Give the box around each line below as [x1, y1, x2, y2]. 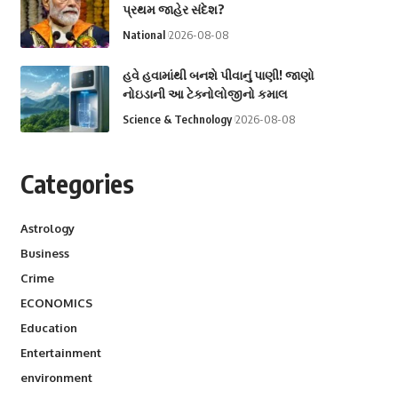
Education [20, 320, 77, 335]
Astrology [20, 220, 75, 235]
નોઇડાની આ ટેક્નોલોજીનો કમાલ [122, 85, 288, 101]
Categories [20, 167, 134, 199]
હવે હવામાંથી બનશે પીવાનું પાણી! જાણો [122, 67, 314, 83]
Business [20, 245, 69, 260]
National [122, 27, 165, 42]
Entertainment [20, 345, 101, 360]
